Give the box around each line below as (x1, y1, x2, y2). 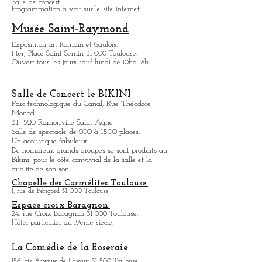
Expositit (12, 41, 39, 49)
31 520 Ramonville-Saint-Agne (12, 118, 113, 127)
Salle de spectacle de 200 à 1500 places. (12, 127, 140, 136)
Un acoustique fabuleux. (12, 137, 88, 146)
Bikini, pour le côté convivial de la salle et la (12, 156, 152, 164)
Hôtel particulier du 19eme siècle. (12, 219, 113, 226)
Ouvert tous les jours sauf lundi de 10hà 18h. (12, 58, 150, 66)
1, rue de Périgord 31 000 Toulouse (12, 188, 109, 195)
